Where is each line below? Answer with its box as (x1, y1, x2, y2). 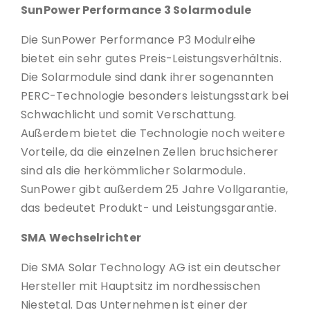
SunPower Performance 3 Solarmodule (21, 2, 252, 19)
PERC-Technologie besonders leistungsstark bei (21, 88, 289, 104)
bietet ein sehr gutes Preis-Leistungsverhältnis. (21, 51, 282, 67)
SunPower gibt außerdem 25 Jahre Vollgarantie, (21, 181, 289, 198)
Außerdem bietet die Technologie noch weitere (21, 125, 285, 142)
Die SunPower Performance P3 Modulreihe (21, 32, 256, 48)
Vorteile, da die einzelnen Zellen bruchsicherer (21, 144, 279, 161)
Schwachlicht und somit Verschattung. (21, 107, 237, 123)
